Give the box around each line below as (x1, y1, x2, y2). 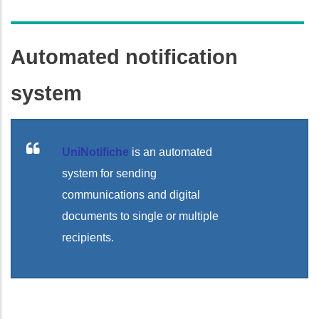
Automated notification (11, 45, 238, 68)
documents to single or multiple (62, 209, 219, 222)
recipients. (62, 231, 114, 244)
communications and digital (62, 188, 200, 201)
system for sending (62, 167, 157, 179)
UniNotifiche (62, 145, 129, 158)
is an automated (132, 145, 212, 158)
